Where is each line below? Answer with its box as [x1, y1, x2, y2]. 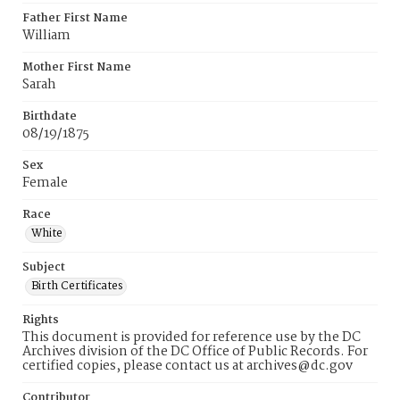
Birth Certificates [31, 277, 123, 296]
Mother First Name [22, 58, 131, 77]
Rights [22, 311, 59, 329]
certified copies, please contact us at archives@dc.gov [22, 355, 353, 377]
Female [22, 172, 68, 194]
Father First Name [22, 9, 128, 28]
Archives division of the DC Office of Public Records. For [22, 341, 368, 362]
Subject [22, 258, 65, 277]
